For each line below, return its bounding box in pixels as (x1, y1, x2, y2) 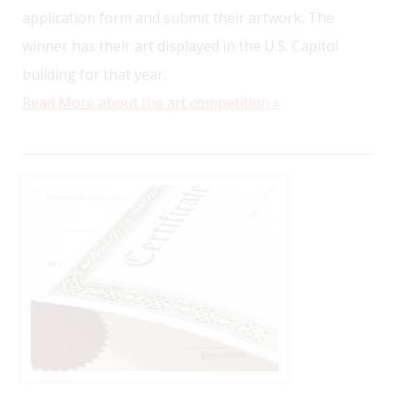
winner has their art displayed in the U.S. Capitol (22, 35, 339, 56)
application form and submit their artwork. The (22, 7, 334, 27)
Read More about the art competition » (22, 92, 280, 112)
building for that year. (22, 64, 166, 84)
